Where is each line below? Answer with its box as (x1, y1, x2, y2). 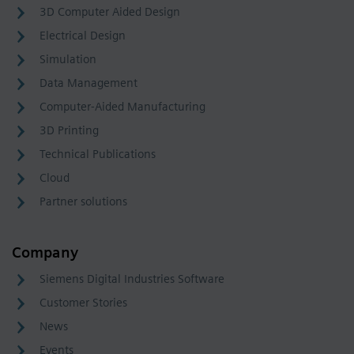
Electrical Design (40, 28, 126, 43)
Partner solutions (40, 194, 127, 209)
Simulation (40, 51, 96, 66)
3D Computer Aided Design (40, 4, 180, 19)
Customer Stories (40, 295, 127, 310)
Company (12, 243, 78, 262)
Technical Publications (40, 146, 156, 161)
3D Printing (40, 122, 99, 137)
